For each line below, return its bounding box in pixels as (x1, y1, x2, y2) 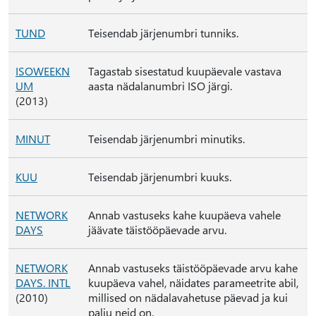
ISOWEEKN (16, 63, 70, 78)
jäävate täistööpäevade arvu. (88, 222, 226, 237)
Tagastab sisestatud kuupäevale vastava (88, 63, 281, 78)
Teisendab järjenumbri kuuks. (88, 169, 231, 184)
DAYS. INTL (16, 275, 71, 290)
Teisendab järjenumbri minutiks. (88, 131, 245, 146)
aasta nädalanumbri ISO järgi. (88, 78, 232, 93)
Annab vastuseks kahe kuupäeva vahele (88, 207, 281, 222)
